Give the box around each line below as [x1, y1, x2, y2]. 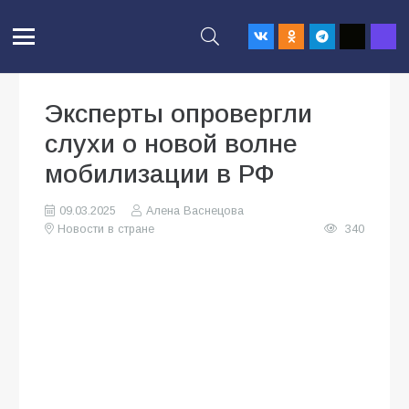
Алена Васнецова [145, 204, 244, 217]
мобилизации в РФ [45, 160, 274, 188]
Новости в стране [58, 223, 155, 236]
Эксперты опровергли [45, 100, 312, 128]
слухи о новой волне [45, 130, 298, 158]
